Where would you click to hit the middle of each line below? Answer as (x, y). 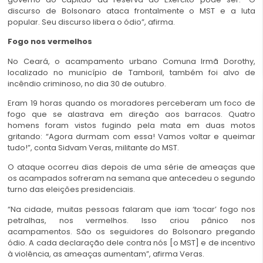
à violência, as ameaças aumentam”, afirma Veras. (106, 254)
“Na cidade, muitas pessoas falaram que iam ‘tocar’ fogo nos (131, 209)
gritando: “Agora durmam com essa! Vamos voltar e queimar (131, 137)
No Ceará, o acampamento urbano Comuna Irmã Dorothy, (131, 61)
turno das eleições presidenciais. (71, 190)
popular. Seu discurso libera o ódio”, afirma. (91, 22)
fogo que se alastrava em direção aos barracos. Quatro (131, 114)
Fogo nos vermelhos (50, 42)
